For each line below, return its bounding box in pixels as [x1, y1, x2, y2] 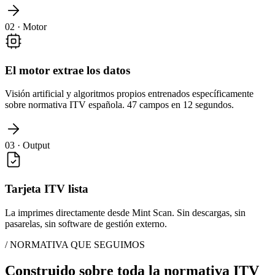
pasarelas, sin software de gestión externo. [5, 218, 167, 229]
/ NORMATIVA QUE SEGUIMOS [5, 239, 145, 250]
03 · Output [5, 140, 50, 151]
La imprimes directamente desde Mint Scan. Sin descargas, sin [5, 207, 246, 218]
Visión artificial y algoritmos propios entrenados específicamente [5, 88, 254, 99]
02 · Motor [5, 21, 47, 32]
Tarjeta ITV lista [5, 182, 88, 196]
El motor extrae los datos [5, 63, 130, 77]
